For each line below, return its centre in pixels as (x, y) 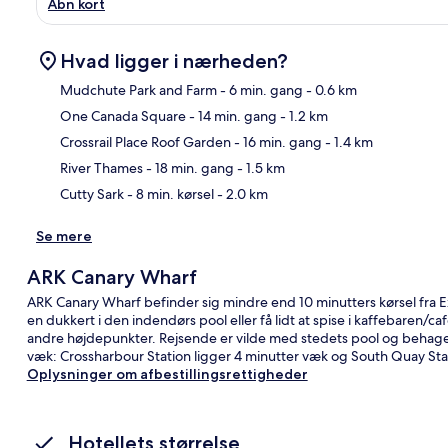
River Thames (101, 167)
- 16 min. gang (276, 141)
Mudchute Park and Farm (138, 89)
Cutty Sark (92, 193)
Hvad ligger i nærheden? (174, 60)
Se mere (64, 235)
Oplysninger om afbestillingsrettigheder (167, 373)
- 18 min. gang (188, 167)
